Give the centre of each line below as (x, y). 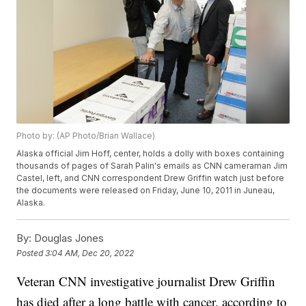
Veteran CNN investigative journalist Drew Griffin (146, 281)
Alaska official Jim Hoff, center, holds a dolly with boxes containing (151, 154)
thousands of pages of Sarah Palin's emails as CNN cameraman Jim (152, 166)
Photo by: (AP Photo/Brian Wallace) (86, 136)
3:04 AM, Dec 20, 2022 (90, 253)
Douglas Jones (68, 238)
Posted (31, 253)
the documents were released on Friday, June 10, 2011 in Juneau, (146, 191)
